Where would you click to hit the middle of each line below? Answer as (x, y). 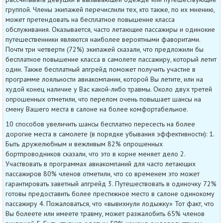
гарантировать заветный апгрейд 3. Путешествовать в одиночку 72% (111, 183)
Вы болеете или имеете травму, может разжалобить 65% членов (105, 213)
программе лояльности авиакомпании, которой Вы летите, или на (104, 79)
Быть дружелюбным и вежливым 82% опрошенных (84, 144)
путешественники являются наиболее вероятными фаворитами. (103, 39)
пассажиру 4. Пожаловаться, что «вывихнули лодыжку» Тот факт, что (110, 203)
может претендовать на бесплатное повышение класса (90, 19)
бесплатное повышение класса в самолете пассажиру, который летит (111, 59)
